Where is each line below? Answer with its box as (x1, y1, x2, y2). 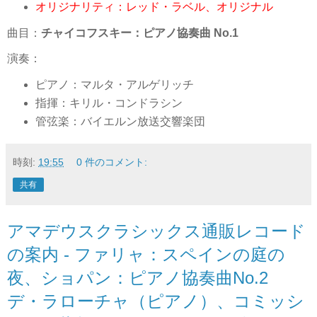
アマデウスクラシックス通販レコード (7, 221, 306, 241)
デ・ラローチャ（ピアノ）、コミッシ (7, 291, 304, 311)
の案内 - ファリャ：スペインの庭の (7, 244, 285, 264)
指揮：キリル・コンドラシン (35, 96, 183, 109)
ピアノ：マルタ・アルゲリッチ (35, 78, 194, 91)
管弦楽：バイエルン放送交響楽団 (35, 115, 205, 127)
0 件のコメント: (76, 156, 148, 168)
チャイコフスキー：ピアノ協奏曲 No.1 (41, 27, 238, 40)
